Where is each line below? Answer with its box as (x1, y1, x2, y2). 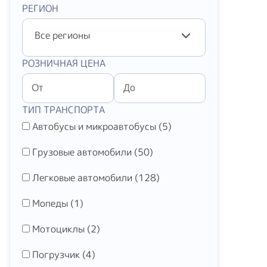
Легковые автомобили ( (32, 171, 138, 184)
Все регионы (35, 29, 90, 42)
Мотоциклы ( (32, 222, 91, 235)
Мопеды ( (32, 197, 74, 210)
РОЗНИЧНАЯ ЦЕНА (22, 57, 105, 70)
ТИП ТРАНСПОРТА (22, 103, 105, 116)
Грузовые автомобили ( (32, 145, 138, 159)
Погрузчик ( (32, 248, 86, 261)
